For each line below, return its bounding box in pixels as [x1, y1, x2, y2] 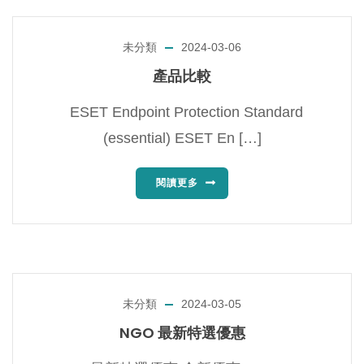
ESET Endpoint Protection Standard [61, 103, 303, 120]
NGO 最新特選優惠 [119, 322, 245, 343]
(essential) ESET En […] [102, 129, 262, 146]
